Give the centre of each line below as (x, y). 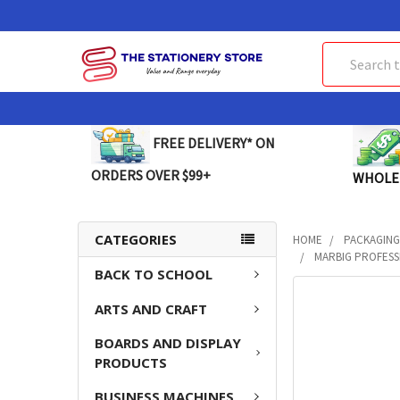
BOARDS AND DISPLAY (168, 343)
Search (343, 53)
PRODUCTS (131, 363)
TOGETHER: (331, 337)
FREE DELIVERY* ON (212, 142)
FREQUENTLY (335, 301)
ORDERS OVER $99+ (151, 175)
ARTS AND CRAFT (151, 308)
